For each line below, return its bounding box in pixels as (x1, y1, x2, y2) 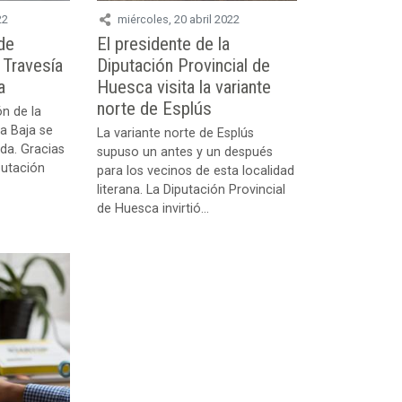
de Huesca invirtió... (96, 201, 209, 217)
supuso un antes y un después (96, 144, 273, 161)
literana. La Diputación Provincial (96, 182, 285, 198)
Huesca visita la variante (96, 76, 271, 99)
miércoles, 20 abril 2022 (117, 13, 240, 26)
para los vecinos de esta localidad (96, 163, 294, 179)
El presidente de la (96, 33, 230, 56)
